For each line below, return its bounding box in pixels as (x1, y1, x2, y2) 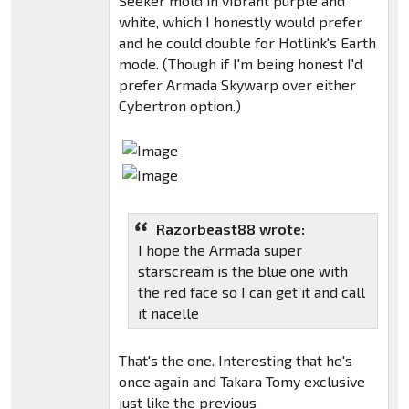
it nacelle (137, 304, 199, 322)
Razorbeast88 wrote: (155, 220, 305, 238)
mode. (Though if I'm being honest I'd (118, 55, 362, 73)
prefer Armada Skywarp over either (118, 76, 356, 94)
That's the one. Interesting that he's (118, 351, 352, 370)
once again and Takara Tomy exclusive (118, 372, 365, 391)
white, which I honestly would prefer (118, 13, 362, 31)
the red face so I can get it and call (137, 283, 365, 301)
